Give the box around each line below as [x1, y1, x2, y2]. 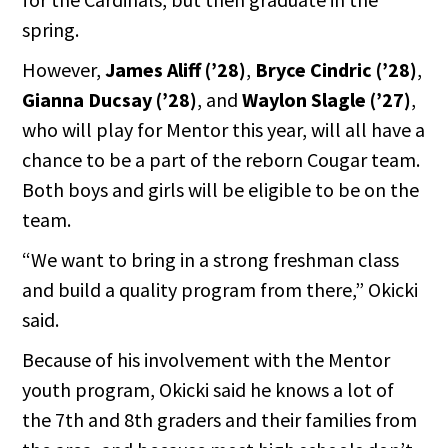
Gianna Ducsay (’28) [22, 87, 198, 113]
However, [22, 57, 106, 83]
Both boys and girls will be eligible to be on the [22, 177, 420, 203]
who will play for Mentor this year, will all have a [22, 117, 426, 143]
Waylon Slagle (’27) [242, 87, 412, 113]
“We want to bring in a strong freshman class [22, 247, 400, 273]
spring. [22, 17, 84, 43]
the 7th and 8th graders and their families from [22, 407, 418, 433]
